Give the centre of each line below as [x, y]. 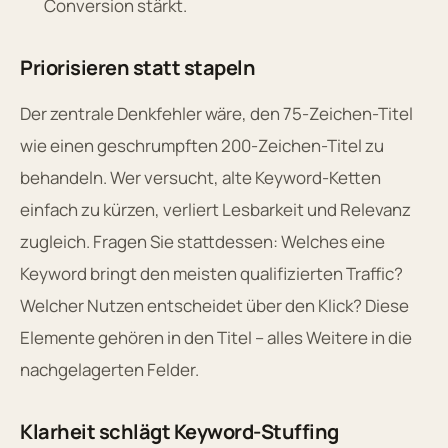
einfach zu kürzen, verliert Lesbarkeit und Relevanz [215, 209]
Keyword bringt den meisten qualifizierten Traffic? [211, 273]
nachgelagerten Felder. [109, 369]
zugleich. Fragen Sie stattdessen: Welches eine [202, 241]
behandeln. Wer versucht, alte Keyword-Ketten [200, 177]
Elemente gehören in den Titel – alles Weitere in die [216, 337]
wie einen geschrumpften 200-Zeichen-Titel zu [202, 145]
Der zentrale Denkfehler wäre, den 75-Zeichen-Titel [216, 113]
